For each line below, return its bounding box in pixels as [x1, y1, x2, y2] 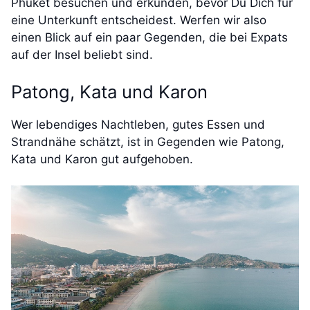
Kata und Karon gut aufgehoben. [11, 152, 193, 166]
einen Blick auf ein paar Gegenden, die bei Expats [11, 30, 288, 45]
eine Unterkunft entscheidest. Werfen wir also [11, 13, 266, 28]
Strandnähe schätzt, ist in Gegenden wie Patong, [11, 134, 284, 149]
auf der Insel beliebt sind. [11, 48, 156, 62]
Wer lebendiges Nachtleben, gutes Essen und [11, 117, 265, 131]
